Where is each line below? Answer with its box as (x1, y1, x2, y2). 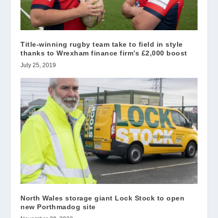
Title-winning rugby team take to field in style (20, 40, 183, 48)
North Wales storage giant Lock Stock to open (20, 194, 185, 202)
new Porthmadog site (20, 202, 96, 211)
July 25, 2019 (20, 62, 56, 69)
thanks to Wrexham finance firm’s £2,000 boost (20, 49, 187, 57)
